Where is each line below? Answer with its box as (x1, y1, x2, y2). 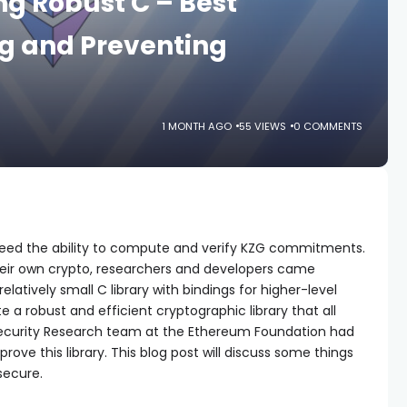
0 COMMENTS (293, 118, 363, 134)
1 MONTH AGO (162, 118, 233, 134)
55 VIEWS (239, 118, 287, 134)
